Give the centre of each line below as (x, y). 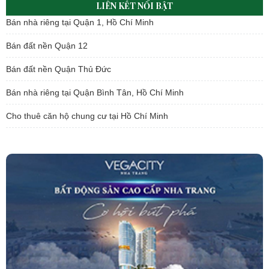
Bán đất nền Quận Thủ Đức (59, 69)
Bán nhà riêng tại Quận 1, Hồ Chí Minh (80, 23)
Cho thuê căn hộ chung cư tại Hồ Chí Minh (87, 116)
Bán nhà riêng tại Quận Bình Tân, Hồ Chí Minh (95, 93)
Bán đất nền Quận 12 (47, 46)
